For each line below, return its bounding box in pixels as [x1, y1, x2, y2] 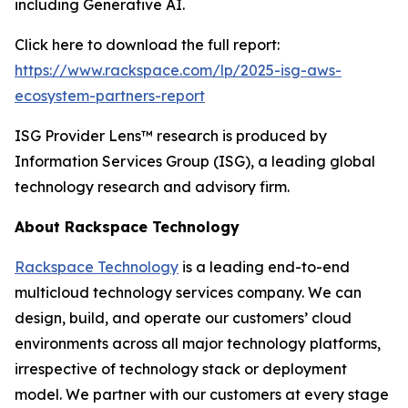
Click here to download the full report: [15, 36, 280, 54]
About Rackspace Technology [15, 218, 240, 236]
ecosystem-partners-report [15, 87, 205, 105]
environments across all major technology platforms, [15, 334, 381, 352]
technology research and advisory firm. [15, 178, 290, 196]
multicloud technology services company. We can [15, 283, 362, 301]
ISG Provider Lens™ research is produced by [15, 127, 327, 145]
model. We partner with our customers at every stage [15, 385, 389, 403]
